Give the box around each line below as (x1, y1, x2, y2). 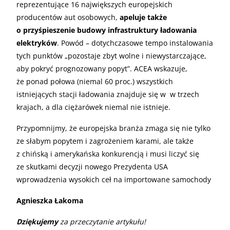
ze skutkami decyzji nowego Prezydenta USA (16, 161, 168, 171)
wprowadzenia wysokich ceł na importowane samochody (16, 174, 211, 184)
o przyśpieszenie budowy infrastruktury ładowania (16, 25, 197, 35)
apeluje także (118, 12, 167, 22)
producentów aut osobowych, (16, 12, 118, 22)
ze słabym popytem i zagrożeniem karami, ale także (16, 136, 194, 146)
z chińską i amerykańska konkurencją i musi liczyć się (16, 148, 199, 159)
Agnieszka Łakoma (16, 195, 83, 205)
